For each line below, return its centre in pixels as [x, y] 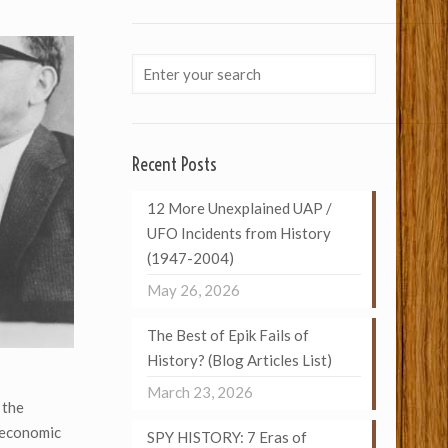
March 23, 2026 [199, 392]
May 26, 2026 [193, 290]
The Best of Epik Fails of [227, 335]
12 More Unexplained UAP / [239, 208]
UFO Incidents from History [238, 233]
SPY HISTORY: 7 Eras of [226, 437]
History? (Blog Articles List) [239, 360]
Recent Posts [174, 164]
